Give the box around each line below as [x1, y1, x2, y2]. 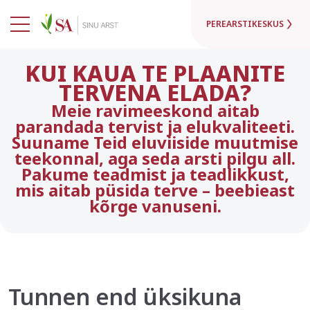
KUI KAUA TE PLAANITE [25, 58, 285, 88]
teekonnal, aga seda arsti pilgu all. [15, 147, 295, 170]
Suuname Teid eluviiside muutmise [12, 131, 298, 154]
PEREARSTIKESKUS [206, 18, 284, 30]
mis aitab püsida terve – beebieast [15, 179, 295, 201]
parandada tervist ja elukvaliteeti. [15, 115, 295, 138]
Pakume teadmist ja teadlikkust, [21, 163, 289, 185]
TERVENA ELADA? [59, 77, 251, 107]
